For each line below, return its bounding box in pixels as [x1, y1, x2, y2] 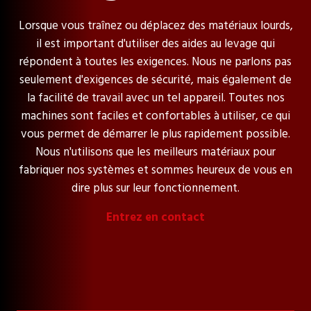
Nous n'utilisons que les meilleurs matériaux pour [35, 142, 276, 162]
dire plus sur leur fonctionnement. [72, 178, 239, 198]
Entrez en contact [106, 208, 205, 227]
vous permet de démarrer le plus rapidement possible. [21, 124, 290, 144]
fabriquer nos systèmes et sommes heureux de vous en [19, 160, 292, 180]
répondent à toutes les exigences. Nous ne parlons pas [19, 52, 292, 72]
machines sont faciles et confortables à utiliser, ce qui [21, 106, 290, 126]
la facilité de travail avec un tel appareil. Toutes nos [26, 88, 285, 108]
